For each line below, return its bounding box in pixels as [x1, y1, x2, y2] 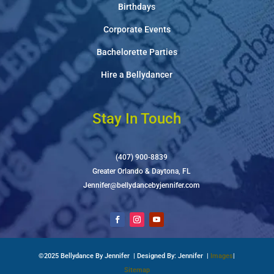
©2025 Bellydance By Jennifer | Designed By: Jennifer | [39, 252, 211, 261]
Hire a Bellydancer [101, 69, 173, 80]
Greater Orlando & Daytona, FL [92, 166, 191, 176]
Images [210, 252, 234, 261]
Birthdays [118, 1, 156, 12]
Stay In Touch [92, 109, 182, 127]
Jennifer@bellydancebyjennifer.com [83, 180, 200, 190]
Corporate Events [103, 24, 171, 34]
